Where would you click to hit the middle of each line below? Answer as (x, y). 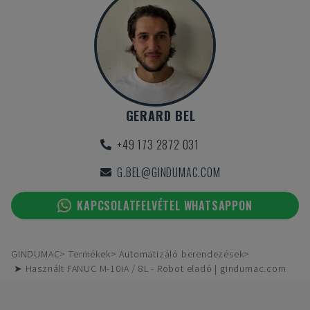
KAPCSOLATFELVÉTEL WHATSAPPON (165, 206)
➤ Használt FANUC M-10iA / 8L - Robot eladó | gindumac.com (150, 268)
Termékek (90, 254)
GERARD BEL (161, 116)
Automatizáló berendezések (182, 254)
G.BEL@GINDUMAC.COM (169, 172)
